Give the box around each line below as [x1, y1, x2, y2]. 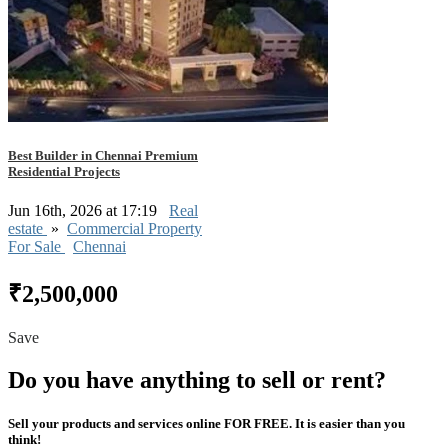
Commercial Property [67, 220, 202, 238]
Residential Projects [8, 164, 120, 180]
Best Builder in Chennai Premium [8, 148, 198, 164]
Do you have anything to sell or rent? [8, 367, 386, 394]
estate [8, 220, 47, 238]
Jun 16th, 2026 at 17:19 [8, 202, 161, 220]
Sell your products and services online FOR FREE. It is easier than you [8, 416, 405, 432]
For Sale [8, 238, 65, 256]
